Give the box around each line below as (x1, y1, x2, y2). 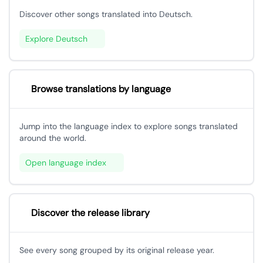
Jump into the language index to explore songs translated (19, 121, 238, 131)
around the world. (19, 133, 86, 143)
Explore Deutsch (25, 33, 87, 44)
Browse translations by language (31, 83, 171, 95)
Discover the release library (31, 207, 150, 219)
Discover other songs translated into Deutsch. (19, 9, 193, 19)
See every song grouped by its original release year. (19, 245, 214, 255)
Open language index (25, 157, 106, 168)
